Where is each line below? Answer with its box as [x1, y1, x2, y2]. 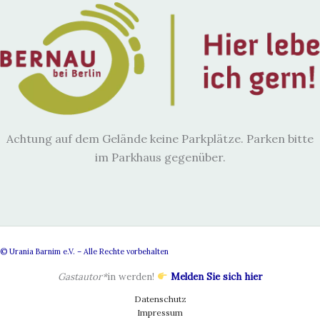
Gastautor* [57, 271, 107, 284]
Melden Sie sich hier [171, 271, 263, 284]
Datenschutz [134, 294, 186, 305]
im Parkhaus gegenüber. [94, 150, 226, 165]
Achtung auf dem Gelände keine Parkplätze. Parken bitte [6, 131, 314, 146]
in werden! [106, 271, 157, 284]
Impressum [137, 307, 183, 319]
